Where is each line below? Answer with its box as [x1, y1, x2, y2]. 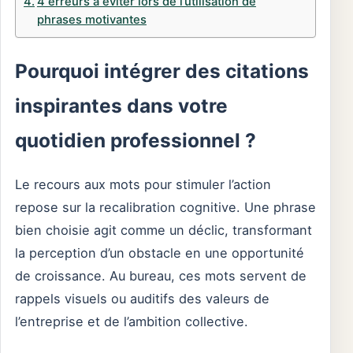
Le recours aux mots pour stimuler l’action [15, 176, 271, 193]
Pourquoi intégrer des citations [15, 59, 309, 84]
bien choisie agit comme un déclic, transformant [15, 222, 312, 239]
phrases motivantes [36, 13, 147, 28]
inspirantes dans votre [15, 94, 228, 118]
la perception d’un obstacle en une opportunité [15, 245, 304, 262]
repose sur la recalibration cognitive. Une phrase [15, 199, 316, 216]
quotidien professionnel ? [15, 128, 256, 153]
